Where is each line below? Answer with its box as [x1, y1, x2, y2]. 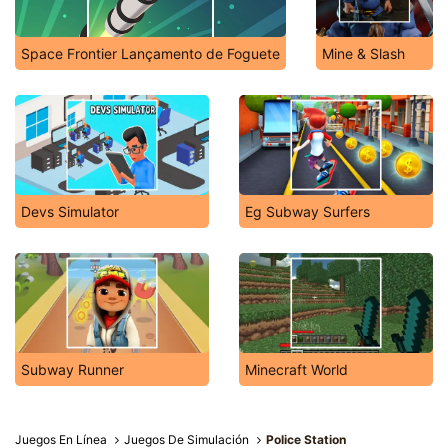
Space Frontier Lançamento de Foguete [21, 45, 280, 62]
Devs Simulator [21, 203, 119, 220]
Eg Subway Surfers [245, 203, 370, 220]
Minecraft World [245, 361, 348, 378]
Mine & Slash [322, 45, 405, 62]
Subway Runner [21, 361, 124, 378]
